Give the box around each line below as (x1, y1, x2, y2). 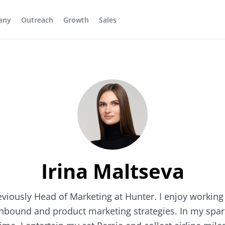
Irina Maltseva (41, 157, 184, 185)
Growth (63, 15, 89, 25)
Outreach (21, 15, 53, 25)
